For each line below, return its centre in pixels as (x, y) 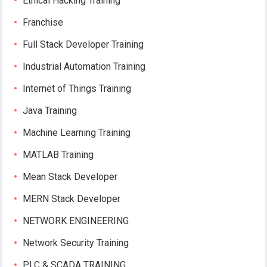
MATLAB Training (58, 155)
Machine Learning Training (77, 133)
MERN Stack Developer (72, 199)
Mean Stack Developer (70, 177)
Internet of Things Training (77, 89)
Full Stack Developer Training (83, 45)
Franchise (43, 23)
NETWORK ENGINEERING (76, 221)
